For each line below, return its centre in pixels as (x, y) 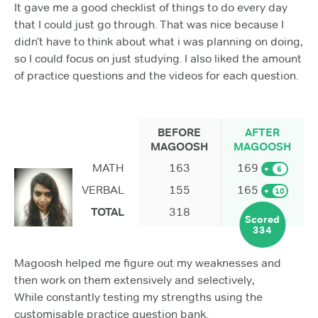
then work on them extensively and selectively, (134, 280)
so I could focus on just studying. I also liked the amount (158, 58)
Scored (263, 219)
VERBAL (103, 190)
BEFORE (180, 132)
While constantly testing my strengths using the (138, 297)
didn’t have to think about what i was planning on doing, (158, 41)
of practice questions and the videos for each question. (156, 75)
